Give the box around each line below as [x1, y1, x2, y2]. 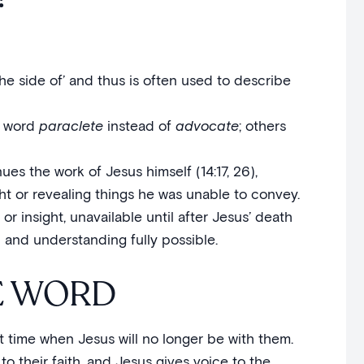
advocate [175, 117, 239, 134]
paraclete [38, 117, 103, 134]
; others [238, 117, 286, 134]
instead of [102, 117, 175, 134]
